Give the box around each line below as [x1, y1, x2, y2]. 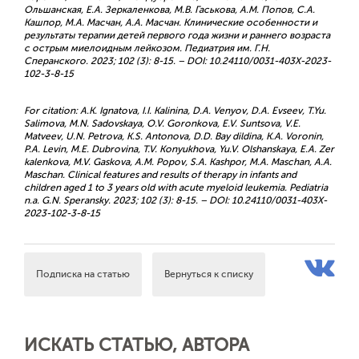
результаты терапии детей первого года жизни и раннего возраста [24, 30, 330, 41]
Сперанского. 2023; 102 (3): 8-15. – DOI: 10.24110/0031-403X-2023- [24, 55, 331, 67]
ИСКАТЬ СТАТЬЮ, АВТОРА [24, 335, 249, 355]
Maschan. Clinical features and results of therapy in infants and [24, 169, 296, 180]
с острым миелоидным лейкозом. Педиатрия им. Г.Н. [24, 42, 270, 54]
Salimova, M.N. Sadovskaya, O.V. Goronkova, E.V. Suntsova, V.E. [24, 118, 301, 129]
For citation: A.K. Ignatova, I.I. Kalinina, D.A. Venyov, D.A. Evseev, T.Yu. [24, 105, 326, 116]
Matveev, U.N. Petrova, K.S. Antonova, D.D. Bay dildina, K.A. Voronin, [24, 131, 324, 142]
